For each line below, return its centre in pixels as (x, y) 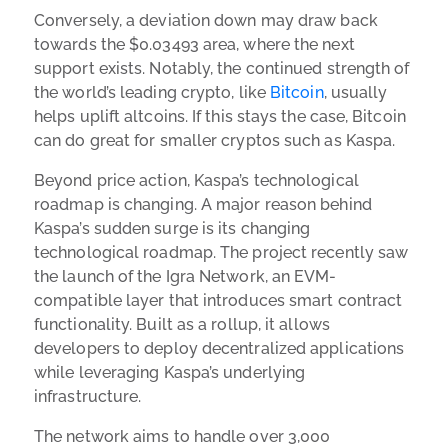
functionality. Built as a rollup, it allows (182, 324)
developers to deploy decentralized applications (219, 348)
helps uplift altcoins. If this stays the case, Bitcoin (220, 116)
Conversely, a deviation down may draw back (206, 20)
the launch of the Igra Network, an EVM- (185, 276)
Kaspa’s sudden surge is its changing (172, 228)
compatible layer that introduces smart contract (218, 300)
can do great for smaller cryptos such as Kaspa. (215, 140)
